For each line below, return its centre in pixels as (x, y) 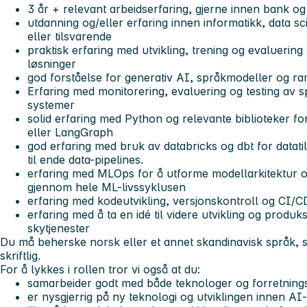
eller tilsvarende (70, 37)
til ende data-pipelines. (85, 160)
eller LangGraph (70, 133)
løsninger (52, 64)
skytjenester (59, 229)
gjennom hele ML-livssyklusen (107, 187)
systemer (51, 105)
